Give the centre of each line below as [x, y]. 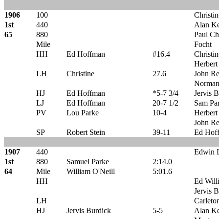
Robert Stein [86, 132]
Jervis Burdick [89, 210]
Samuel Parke [88, 162]
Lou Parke [83, 113]
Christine [80, 74]
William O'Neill [91, 171]
